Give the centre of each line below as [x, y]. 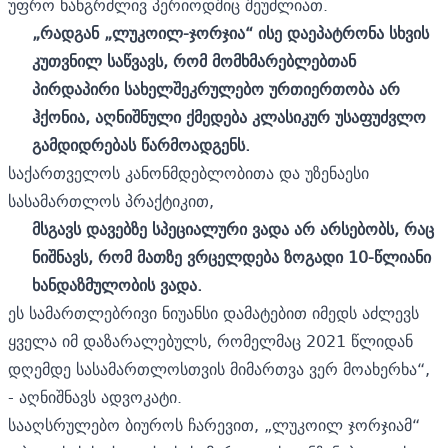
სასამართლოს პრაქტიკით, [111, 200]
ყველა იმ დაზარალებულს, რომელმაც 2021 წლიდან [210, 340]
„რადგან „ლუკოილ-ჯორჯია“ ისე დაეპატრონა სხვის [230, 32]
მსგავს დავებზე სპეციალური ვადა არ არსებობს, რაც [233, 228]
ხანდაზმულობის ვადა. [117, 284]
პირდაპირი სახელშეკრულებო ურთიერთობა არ [216, 88]
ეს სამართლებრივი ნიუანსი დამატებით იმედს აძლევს [213, 312]
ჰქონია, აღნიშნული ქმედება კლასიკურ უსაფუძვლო [229, 116]
